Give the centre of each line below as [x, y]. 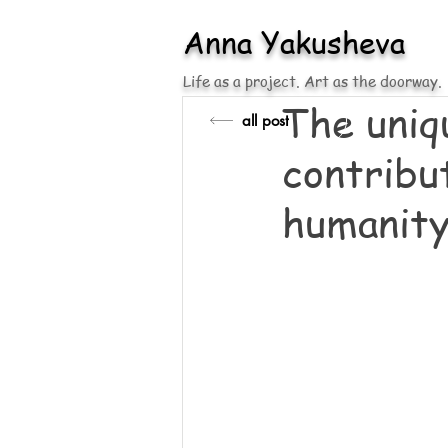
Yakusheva [333, 42]
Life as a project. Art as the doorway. [312, 81]
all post [265, 120]
